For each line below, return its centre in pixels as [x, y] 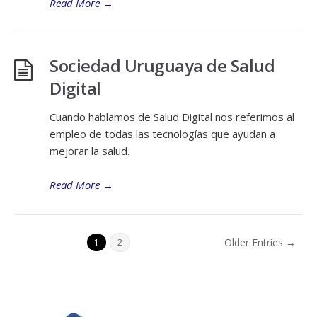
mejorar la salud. [90, 151]
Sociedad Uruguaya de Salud [162, 65]
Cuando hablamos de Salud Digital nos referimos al [172, 117]
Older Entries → [260, 242]
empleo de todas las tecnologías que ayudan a [162, 134]
